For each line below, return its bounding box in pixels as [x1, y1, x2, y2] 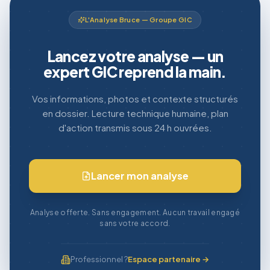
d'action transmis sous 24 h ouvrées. [58, 122, 212, 133]
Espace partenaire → [128, 254, 209, 264]
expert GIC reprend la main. [43, 63, 227, 81]
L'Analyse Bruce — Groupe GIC [85, 16, 192, 24]
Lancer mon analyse [91, 169, 189, 182]
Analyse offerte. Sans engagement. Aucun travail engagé [30, 208, 240, 217]
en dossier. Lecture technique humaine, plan [42, 107, 228, 119]
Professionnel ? [71, 254, 128, 264]
